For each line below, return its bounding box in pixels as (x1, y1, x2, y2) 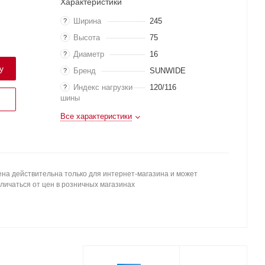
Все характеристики (60, 112, 132, 121)
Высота (73, 33, 100, 42)
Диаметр (73, 50, 104, 59)
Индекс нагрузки (73, 83, 132, 92)
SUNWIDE (149, 66, 186, 75)
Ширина (73, 17, 101, 25)
